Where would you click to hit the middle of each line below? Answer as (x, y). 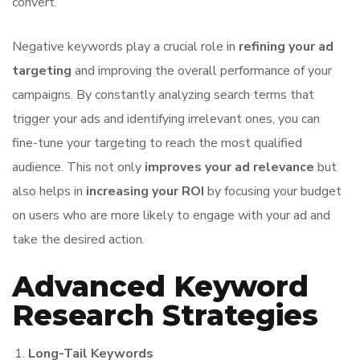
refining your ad (286, 47)
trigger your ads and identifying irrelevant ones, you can (166, 119)
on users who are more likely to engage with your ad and (171, 215)
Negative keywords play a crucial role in (125, 47)
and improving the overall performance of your (202, 71)
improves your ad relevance (229, 167)
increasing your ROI (145, 191)
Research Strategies (165, 315)
